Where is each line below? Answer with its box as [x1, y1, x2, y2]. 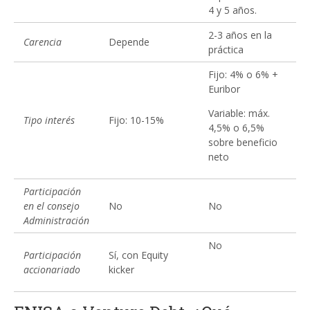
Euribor [208, 82, 240, 95]
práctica [208, 43, 244, 56]
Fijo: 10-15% [109, 113, 164, 127]
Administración [24, 214, 89, 227]
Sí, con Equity [109, 248, 168, 262]
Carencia [24, 35, 62, 48]
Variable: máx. [208, 107, 270, 120]
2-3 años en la [208, 28, 272, 42]
